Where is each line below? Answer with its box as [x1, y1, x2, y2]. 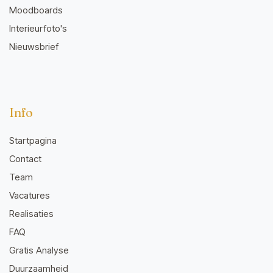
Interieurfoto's [9, 23, 67, 35]
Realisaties [9, 208, 54, 220]
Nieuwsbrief [9, 41, 58, 53]
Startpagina [9, 135, 57, 147]
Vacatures [9, 190, 50, 202]
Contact [9, 153, 41, 165]
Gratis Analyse [9, 244, 69, 257]
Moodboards [9, 4, 63, 16]
